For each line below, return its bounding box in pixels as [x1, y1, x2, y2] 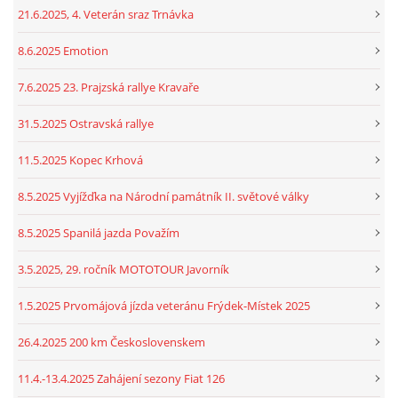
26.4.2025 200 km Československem [18, 333, 205, 350]
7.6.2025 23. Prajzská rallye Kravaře [18, 78, 199, 95]
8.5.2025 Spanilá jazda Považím [18, 224, 179, 241]
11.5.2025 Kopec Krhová [18, 151, 143, 168]
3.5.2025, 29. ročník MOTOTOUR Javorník [18, 260, 229, 277]
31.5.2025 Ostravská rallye [18, 115, 154, 131]
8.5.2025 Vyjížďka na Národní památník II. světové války [18, 187, 309, 204]
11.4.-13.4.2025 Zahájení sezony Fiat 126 [18, 370, 225, 386]
